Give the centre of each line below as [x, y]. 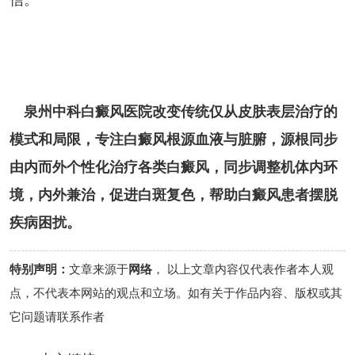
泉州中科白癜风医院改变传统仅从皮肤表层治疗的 [180, 111]
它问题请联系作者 [57, 317]
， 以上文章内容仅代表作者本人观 [242, 270]
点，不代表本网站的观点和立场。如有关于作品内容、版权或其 [176, 294]
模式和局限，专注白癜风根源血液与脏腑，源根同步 [173, 139]
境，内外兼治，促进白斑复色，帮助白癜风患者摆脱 [173, 195]
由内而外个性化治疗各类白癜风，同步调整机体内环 [173, 167]
